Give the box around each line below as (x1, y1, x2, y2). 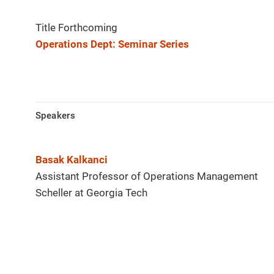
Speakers (35, 110, 76, 122)
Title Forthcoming (35, 21, 117, 34)
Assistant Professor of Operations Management (35, 170, 258, 183)
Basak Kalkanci (35, 154, 108, 166)
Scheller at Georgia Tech (35, 187, 147, 199)
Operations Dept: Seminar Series (35, 38, 189, 51)
